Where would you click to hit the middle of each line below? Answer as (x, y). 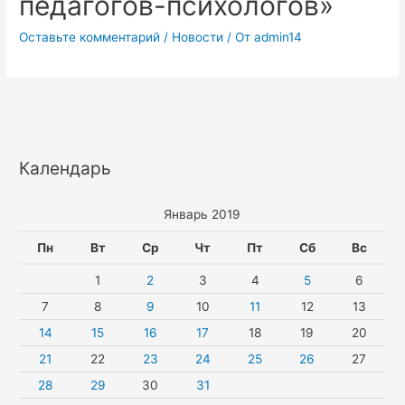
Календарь (66, 169)
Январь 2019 (202, 215)
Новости (198, 37)
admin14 (278, 37)
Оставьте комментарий (90, 37)
